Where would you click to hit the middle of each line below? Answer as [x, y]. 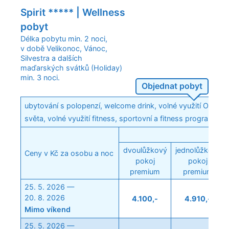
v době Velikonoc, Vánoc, [64, 49]
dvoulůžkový [145, 150]
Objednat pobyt [172, 86]
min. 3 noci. [40, 78]
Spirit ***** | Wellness [73, 13]
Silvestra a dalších [51, 58]
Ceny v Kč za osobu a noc [69, 153]
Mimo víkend [48, 210]
